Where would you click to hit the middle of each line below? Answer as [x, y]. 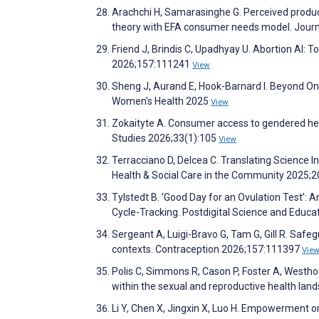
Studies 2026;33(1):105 [165, 138]
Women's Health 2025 [161, 101]
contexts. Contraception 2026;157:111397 [207, 249]
